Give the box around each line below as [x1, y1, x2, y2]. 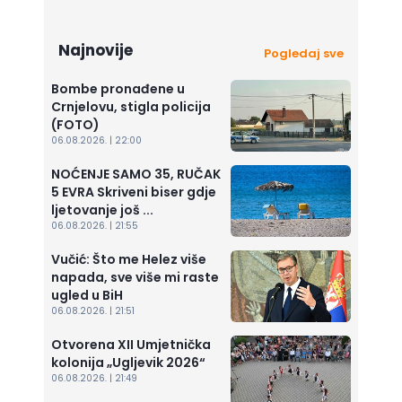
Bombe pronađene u [51, 80, 185, 98]
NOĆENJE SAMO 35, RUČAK [51, 165, 221, 183]
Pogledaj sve [263, 45, 344, 62]
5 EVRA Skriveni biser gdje [51, 183, 216, 201]
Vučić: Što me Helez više [51, 250, 206, 268]
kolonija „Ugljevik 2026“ [51, 354, 205, 371]
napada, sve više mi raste [51, 268, 219, 286]
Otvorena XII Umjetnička [51, 336, 211, 354]
